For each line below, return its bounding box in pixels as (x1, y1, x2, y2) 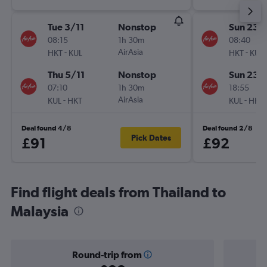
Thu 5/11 (48, 69, 85, 80)
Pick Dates (131, 133, 171, 142)
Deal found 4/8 (21, 124, 72, 132)
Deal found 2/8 (203, 124, 253, 132)
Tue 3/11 (48, 21, 84, 32)
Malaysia (11, 203, 69, 219)
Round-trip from (72, 249, 142, 260)
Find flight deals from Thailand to (11, 184, 226, 200)
